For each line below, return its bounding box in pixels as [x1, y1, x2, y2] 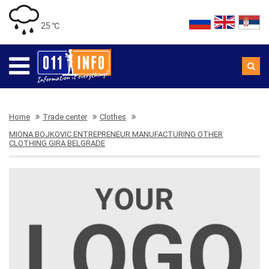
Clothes [100, 112, 126, 121]
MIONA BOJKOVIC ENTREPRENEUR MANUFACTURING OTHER [9, 130, 223, 139]
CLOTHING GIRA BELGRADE [9, 139, 105, 148]
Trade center [43, 112, 87, 121]
